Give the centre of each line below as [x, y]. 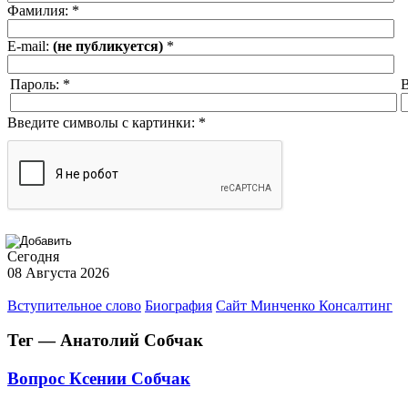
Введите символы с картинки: [103, 122]
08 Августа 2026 [58, 272]
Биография [178, 305]
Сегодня [33, 256]
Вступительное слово [74, 305]
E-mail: [30, 46]
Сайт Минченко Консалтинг [304, 305]
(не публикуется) [108, 46]
